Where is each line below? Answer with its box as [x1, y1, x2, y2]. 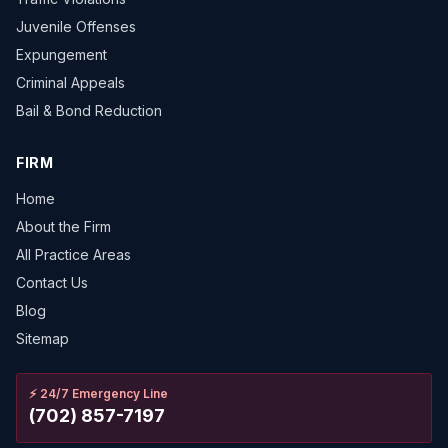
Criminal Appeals [16, 74, 125, 91]
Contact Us [16, 274, 88, 291]
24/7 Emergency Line [40, 386, 168, 401]
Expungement [16, 46, 107, 63]
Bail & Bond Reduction [16, 102, 162, 119]
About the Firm [16, 218, 111, 235]
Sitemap [16, 330, 69, 347]
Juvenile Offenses [16, 18, 136, 35]
